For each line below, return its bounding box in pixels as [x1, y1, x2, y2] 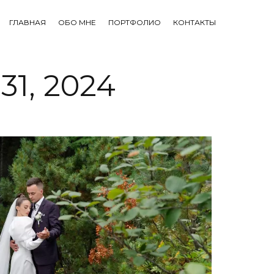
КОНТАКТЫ [173, 18, 216, 27]
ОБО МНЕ [58, 18, 96, 27]
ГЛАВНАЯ [9, 18, 46, 27]
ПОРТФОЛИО [108, 18, 161, 27]
